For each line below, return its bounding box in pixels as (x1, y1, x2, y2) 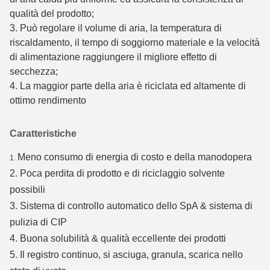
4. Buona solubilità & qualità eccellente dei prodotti (10, 233, 226, 243)
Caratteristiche (10, 128, 77, 139)
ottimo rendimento (10, 95, 86, 105)
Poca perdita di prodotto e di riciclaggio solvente (20, 168, 225, 178)
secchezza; (10, 66, 58, 77)
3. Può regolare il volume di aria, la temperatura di (10, 22, 222, 33)
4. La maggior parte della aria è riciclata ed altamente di (10, 80, 246, 91)
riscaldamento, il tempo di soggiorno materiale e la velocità (10, 37, 260, 48)
